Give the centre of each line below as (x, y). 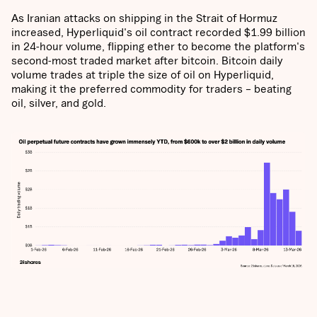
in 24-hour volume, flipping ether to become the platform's (158, 46)
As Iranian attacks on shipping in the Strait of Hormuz (144, 18)
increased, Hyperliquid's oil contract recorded (126, 32)
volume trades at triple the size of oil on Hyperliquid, (143, 75)
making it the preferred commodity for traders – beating (151, 89)
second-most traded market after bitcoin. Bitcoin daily (147, 60)
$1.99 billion (275, 32)
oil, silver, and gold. (60, 103)
